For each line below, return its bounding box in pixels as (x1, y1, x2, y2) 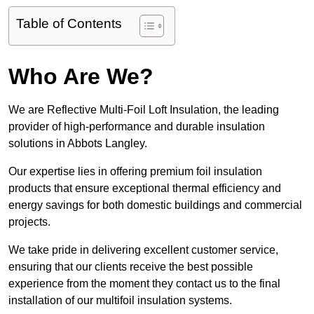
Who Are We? (8, 64, 153, 90)
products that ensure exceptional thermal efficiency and (8, 182, 281, 195)
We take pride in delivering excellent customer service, (8, 244, 278, 257)
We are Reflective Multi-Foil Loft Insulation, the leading (8, 104, 279, 116)
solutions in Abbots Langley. (8, 137, 150, 150)
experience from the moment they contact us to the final (8, 278, 280, 290)
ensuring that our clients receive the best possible (8, 261, 253, 273)
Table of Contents (16, 16, 122, 32)
